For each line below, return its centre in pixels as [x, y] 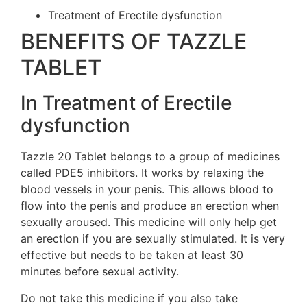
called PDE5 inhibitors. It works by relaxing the [142, 173]
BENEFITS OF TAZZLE [134, 42]
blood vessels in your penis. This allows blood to [147, 189]
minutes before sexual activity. [100, 272]
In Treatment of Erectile [126, 103]
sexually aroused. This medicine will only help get [149, 222]
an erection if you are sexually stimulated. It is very [153, 239]
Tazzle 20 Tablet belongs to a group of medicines [150, 157]
